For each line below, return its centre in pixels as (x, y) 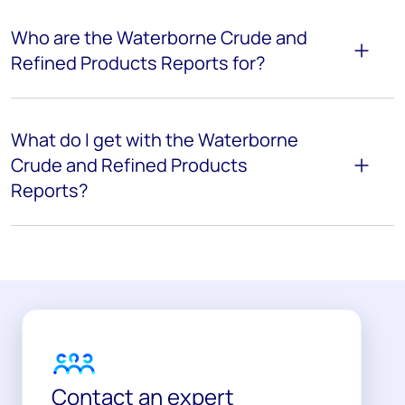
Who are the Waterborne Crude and (159, 37)
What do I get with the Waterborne (155, 139)
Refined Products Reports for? (138, 62)
